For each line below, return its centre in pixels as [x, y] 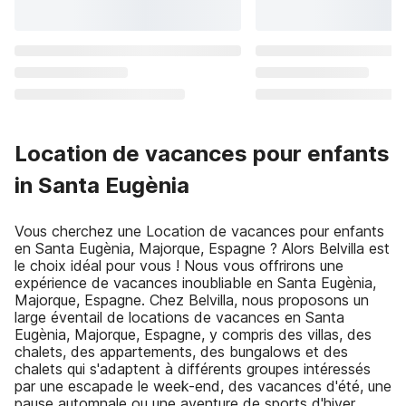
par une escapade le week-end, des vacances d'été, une [203, 386]
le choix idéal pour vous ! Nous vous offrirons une [179, 266]
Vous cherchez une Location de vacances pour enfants [199, 231]
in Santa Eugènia [102, 185]
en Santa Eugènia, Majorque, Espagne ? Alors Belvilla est [202, 248]
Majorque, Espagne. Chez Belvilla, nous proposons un [192, 300]
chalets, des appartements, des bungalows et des [181, 352]
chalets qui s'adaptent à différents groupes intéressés [193, 369]
